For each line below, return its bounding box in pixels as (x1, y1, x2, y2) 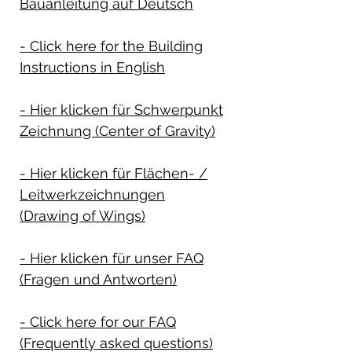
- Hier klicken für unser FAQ (20, 249, 203, 266)
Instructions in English (20, 58, 165, 75)
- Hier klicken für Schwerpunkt (20, 101, 223, 118)
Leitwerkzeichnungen (20, 185, 165, 203)
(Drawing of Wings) (20, 207, 145, 224)
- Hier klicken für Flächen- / (20, 164, 207, 181)
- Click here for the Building (20, 37, 203, 54)
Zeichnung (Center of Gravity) (20, 122, 215, 139)
